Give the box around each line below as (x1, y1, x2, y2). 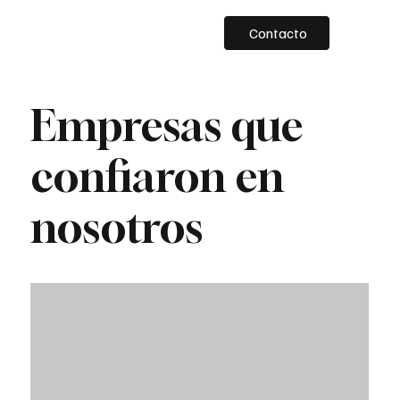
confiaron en (30, 149, 285, 202)
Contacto (249, 24, 308, 43)
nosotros (30, 200, 204, 253)
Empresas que (30, 98, 304, 151)
